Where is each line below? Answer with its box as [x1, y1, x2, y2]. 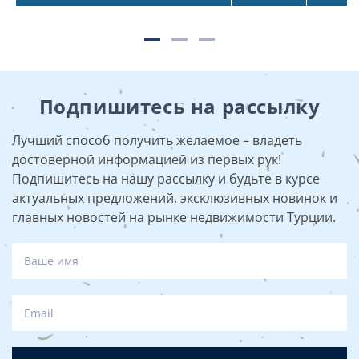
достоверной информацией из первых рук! [12, 150, 281, 168]
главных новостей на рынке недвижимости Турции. [12, 208, 336, 226]
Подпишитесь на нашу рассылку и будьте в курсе [12, 169, 320, 188]
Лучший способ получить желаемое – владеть [12, 131, 302, 149]
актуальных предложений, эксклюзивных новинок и [12, 188, 337, 207]
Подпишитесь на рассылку [38, 92, 321, 119]
